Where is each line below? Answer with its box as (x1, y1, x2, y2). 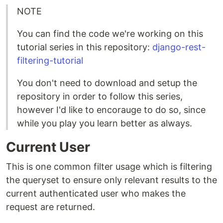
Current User (6, 139, 90, 155)
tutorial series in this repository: (17, 42, 152, 52)
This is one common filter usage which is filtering (6, 161, 212, 172)
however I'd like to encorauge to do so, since (17, 105, 206, 115)
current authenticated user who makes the (6, 188, 186, 199)
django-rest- (152, 42, 206, 52)
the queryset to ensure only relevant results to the (6, 175, 217, 185)
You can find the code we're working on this (17, 28, 203, 39)
